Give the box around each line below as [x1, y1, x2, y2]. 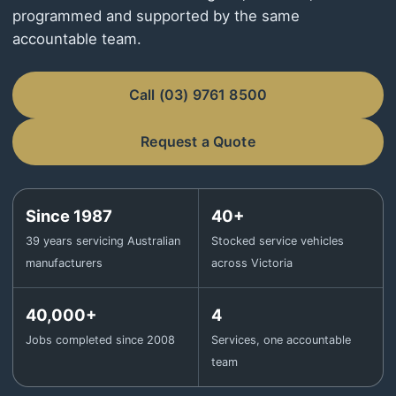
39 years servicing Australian [26, 234, 180, 247]
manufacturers [26, 256, 103, 270]
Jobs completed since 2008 [26, 333, 175, 346]
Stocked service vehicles [210, 234, 344, 247]
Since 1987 [26, 206, 112, 225]
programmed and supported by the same [12, 7, 300, 25]
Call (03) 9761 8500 [128, 86, 268, 103]
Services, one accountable [210, 333, 351, 346]
